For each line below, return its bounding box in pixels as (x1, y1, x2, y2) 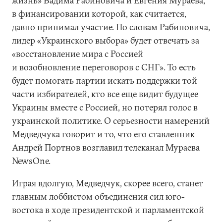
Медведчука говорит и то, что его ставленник (12, 128, 195, 140)
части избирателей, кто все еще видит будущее (12, 88, 198, 100)
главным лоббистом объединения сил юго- (12, 191, 185, 202)
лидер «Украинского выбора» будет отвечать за (12, 35, 199, 46)
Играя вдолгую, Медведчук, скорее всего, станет (12, 177, 203, 189)
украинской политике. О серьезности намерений (12, 115, 210, 126)
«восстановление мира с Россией (12, 48, 143, 59)
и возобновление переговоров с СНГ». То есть (12, 61, 196, 73)
